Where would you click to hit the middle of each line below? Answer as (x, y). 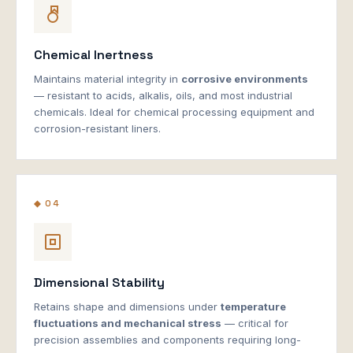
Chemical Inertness (94, 54)
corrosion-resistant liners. (97, 128)
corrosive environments (245, 78)
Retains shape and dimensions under (127, 306)
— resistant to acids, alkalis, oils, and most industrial (163, 95)
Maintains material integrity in (108, 78)
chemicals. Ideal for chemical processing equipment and (174, 111)
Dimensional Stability (100, 282)
